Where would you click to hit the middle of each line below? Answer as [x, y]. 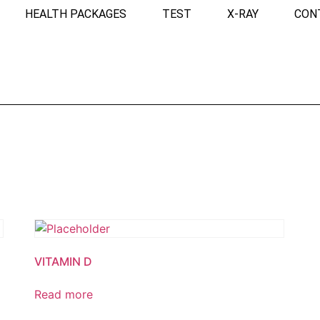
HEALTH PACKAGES [75, 14]
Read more [63, 294]
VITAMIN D [63, 261]
